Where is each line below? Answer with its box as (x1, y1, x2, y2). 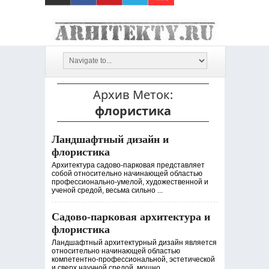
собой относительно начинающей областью (51, 169, 202, 178)
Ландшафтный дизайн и (51, 133, 169, 145)
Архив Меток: (92, 86, 173, 103)
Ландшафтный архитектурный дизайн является (51, 238, 217, 247)
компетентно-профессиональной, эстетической (51, 255, 215, 264)
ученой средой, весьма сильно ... (51, 186, 163, 195)
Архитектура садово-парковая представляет (51, 161, 205, 169)
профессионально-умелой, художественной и (51, 178, 208, 186)
